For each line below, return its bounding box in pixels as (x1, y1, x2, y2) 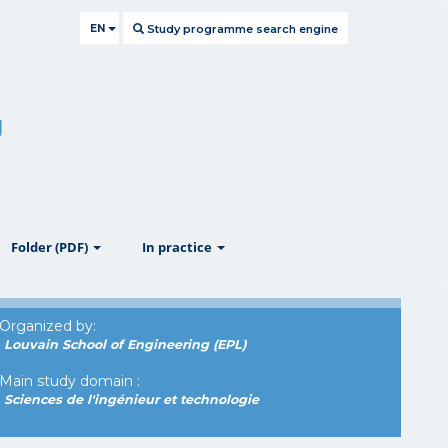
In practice (142, 238, 215, 256)
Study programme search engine (143, 22, 338, 36)
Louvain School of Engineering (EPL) (4, 336, 248, 352)
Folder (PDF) (11, 238, 91, 256)
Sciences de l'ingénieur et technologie (4, 391, 260, 407)
